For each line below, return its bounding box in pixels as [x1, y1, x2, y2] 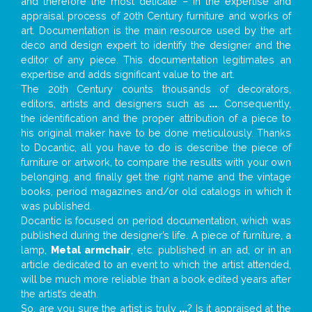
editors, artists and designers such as [21, 97, 210, 109]
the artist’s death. [21, 287, 98, 299]
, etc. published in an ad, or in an [131, 243, 291, 256]
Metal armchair [51, 243, 131, 256]
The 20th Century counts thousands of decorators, [21, 82, 291, 95]
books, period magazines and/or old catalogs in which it [21, 185, 291, 197]
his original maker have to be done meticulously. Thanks [21, 126, 291, 139]
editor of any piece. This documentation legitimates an [21, 53, 291, 65]
